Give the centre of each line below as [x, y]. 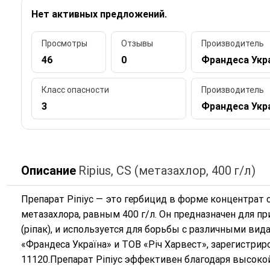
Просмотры [64, 44]
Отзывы [137, 44]
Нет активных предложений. [99, 14]
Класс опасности [75, 90]
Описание [48, 170]
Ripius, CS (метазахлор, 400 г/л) [167, 170]
